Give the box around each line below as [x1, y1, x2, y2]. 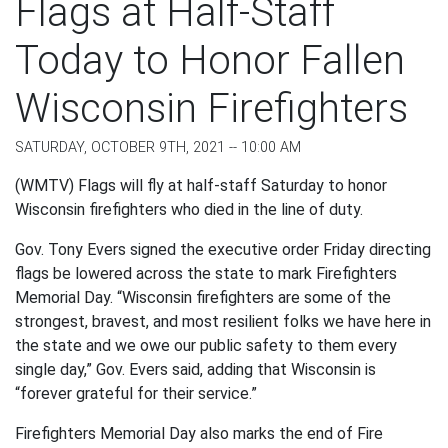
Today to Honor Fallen [15, 37, 405, 85]
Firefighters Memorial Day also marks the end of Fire [15, 424, 383, 444]
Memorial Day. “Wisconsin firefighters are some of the [15, 288, 391, 308]
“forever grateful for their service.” [15, 384, 257, 404]
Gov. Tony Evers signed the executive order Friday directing [15, 240, 431, 260]
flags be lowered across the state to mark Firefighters [15, 264, 397, 284]
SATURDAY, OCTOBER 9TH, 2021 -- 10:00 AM [15, 139, 301, 157]
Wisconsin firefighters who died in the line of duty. [15, 200, 363, 220]
